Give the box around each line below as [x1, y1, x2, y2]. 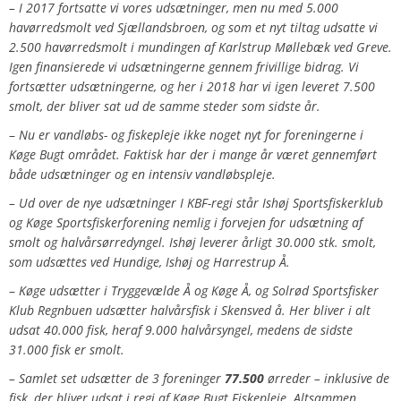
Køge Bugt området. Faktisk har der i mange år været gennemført [9, 146, 377, 164]
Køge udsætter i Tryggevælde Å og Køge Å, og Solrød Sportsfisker [19, 282, 379, 300]
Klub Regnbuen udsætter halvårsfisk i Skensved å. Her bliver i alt [9, 302, 371, 320]
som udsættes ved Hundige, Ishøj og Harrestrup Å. [9, 253, 290, 271]
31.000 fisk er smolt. [9, 341, 124, 359]
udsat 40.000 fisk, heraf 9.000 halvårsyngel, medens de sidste [9, 321, 353, 339]
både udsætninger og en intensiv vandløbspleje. [9, 166, 276, 183]
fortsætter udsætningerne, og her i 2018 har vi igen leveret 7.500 [9, 78, 375, 96]
